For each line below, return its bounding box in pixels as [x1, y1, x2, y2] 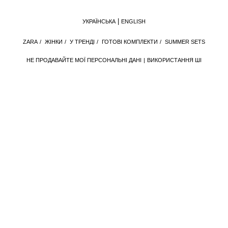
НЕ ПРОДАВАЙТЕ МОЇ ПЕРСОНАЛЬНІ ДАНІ [26, 57, 141, 63]
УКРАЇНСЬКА [82, 18, 116, 24]
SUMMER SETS [165, 39, 205, 45]
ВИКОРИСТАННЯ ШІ [147, 57, 202, 63]
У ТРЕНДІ [70, 39, 95, 45]
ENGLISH [121, 18, 146, 24]
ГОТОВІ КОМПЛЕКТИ [102, 39, 158, 45]
